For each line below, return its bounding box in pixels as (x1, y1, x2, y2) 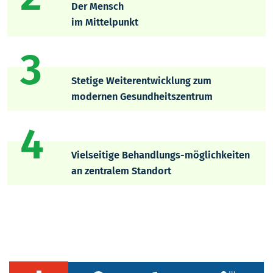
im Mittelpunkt (71, 16, 138, 28)
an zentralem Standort (71, 165, 171, 177)
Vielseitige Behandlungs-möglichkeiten (71, 149, 250, 161)
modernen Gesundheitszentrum (71, 90, 213, 102)
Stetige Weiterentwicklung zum (71, 74, 211, 87)
